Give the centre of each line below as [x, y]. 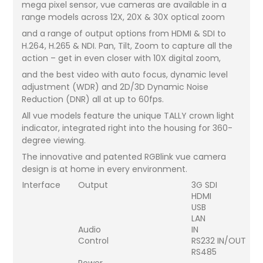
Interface [42, 185]
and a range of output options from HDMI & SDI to [124, 34]
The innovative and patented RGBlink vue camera [124, 157]
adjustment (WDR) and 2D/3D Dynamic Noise [115, 87]
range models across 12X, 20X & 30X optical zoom [124, 17]
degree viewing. [54, 141]
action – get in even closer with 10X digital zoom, [122, 58]
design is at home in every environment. [105, 169]
